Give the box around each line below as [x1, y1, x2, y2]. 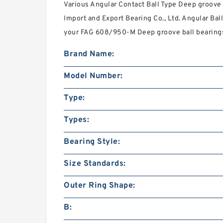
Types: [64, 115, 89, 125]
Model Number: [64, 71, 123, 82]
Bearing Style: [64, 137, 120, 147]
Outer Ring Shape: [64, 181, 135, 191]
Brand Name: [64, 49, 114, 60]
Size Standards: [64, 159, 126, 169]
